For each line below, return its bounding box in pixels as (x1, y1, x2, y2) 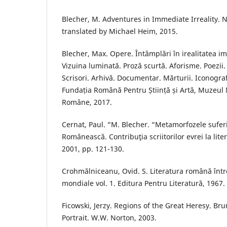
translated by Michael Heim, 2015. (62, 26, 178, 36)
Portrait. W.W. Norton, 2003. (62, 213, 157, 223)
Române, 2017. (62, 97, 112, 107)
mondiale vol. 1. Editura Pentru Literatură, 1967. (62, 178, 225, 188)
